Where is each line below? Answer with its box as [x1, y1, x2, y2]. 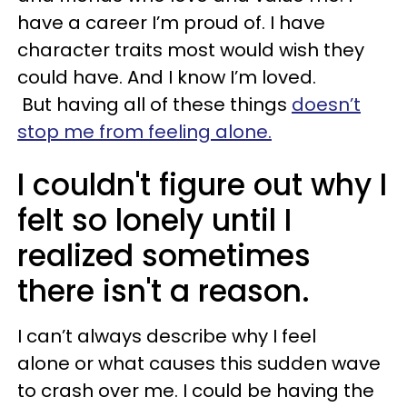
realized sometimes [17, 234, 311, 277]
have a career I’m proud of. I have [17, 10, 325, 35]
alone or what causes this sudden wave [17, 351, 381, 376]
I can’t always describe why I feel [17, 323, 316, 349]
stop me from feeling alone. [17, 119, 272, 144]
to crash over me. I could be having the [17, 378, 374, 403]
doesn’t [292, 92, 361, 117]
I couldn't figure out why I [17, 164, 387, 206]
